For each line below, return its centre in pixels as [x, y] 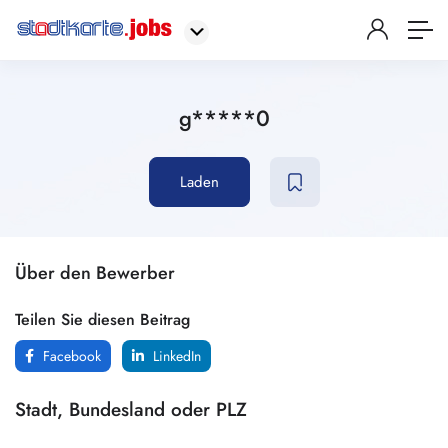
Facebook [70, 356]
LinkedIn [175, 356]
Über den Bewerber [95, 273]
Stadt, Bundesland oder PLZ [131, 409]
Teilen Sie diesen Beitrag [102, 319]
